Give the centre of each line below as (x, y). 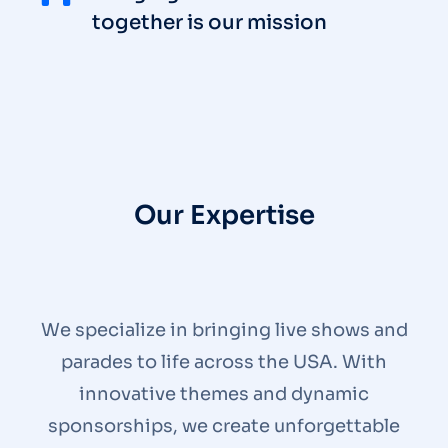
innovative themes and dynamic (224, 394)
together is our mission (209, 22)
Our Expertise (224, 215)
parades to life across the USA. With (224, 362)
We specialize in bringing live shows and (224, 330)
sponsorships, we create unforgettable (224, 426)
